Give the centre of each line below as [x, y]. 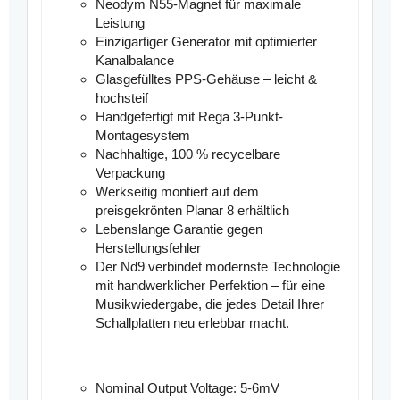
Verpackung [130, 173]
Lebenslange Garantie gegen [179, 229]
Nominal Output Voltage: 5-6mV [187, 388]
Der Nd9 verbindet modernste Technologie [218, 267]
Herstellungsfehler [148, 248]
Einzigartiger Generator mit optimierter [206, 42]
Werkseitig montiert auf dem [177, 192]
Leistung [120, 23]
